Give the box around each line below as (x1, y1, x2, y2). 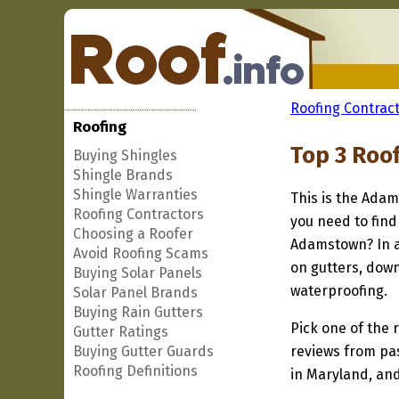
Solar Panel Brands (73, 284, 198, 301)
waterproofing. (290, 282, 387, 299)
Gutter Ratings (73, 323, 168, 340)
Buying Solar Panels (73, 265, 202, 281)
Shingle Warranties (73, 186, 198, 203)
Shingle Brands (73, 167, 173, 183)
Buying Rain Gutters (73, 304, 203, 321)
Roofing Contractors (73, 206, 204, 223)
